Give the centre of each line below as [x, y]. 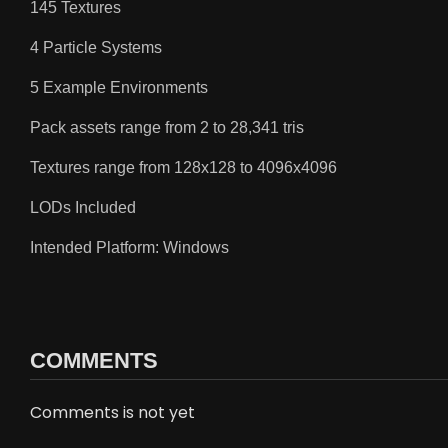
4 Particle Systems [96, 48]
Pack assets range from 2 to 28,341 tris [167, 128]
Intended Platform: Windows [129, 248]
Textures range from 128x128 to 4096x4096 [183, 168]
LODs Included [83, 208]
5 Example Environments [119, 88]
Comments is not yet [112, 413]
